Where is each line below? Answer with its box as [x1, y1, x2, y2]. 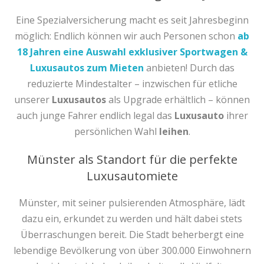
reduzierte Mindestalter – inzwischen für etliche [27, 77, 237, 90]
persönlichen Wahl [74, 124, 159, 138]
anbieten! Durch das [143, 61, 235, 74]
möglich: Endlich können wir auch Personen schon [15, 29, 237, 42]
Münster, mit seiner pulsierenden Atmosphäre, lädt [19, 196, 245, 209]
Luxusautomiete [86, 167, 178, 184]
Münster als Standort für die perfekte [27, 151, 237, 167]
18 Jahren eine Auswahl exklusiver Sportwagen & [16, 45, 247, 58]
